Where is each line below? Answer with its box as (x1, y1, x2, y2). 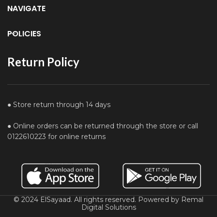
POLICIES (7, 28, 41, 40)
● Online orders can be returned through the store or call (7, 122, 198, 131)
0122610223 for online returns (7, 132, 106, 141)
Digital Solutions (81, 203, 136, 212)
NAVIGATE (7, 3, 46, 15)
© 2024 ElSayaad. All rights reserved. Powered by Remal (14, 195, 203, 204)
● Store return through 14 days (7, 100, 110, 109)
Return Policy (7, 55, 79, 69)
